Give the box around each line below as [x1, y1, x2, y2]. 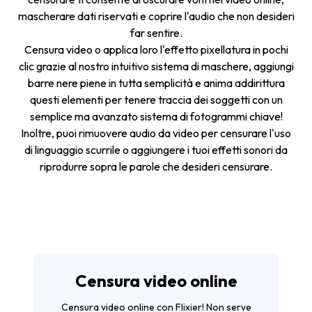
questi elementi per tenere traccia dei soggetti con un [29, 93, 283, 107]
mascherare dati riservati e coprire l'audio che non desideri [17, 9, 295, 23]
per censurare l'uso [199, 126, 291, 140]
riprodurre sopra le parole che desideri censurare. [40, 159, 272, 173]
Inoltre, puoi [21, 126, 79, 140]
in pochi [250, 42, 288, 56]
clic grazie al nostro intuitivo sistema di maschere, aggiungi [18, 59, 294, 73]
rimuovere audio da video [79, 126, 199, 140]
